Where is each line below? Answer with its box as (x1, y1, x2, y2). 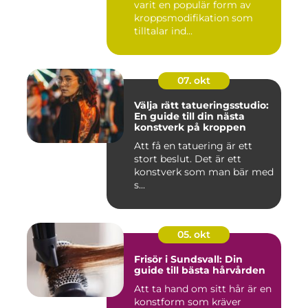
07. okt (177, 74, 210, 87)
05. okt (177, 228, 210, 241)
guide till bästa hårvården (134, 264, 265, 276)
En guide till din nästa (134, 110, 245, 122)
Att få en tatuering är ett (134, 140, 252, 152)
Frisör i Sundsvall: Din (134, 253, 243, 265)
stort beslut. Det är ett (134, 153, 241, 165)
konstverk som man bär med (134, 166, 274, 178)
